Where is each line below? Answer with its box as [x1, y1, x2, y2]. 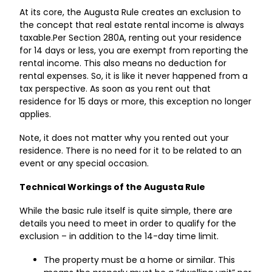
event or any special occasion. [19, 157, 149, 170]
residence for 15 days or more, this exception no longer [19, 95, 252, 108]
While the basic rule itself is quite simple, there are [19, 205, 233, 217]
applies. [19, 108, 52, 121]
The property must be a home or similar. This [44, 254, 236, 267]
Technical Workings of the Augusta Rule [19, 181, 206, 194]
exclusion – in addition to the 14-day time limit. [19, 230, 219, 243]
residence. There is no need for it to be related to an [19, 144, 242, 157]
